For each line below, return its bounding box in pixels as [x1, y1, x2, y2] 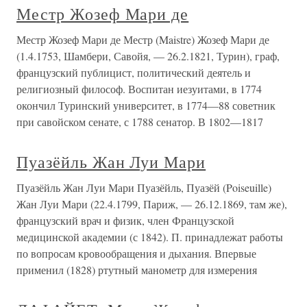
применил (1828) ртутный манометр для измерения [16, 262, 257, 277]
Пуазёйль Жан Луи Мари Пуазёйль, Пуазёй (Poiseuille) [16, 180, 271, 195]
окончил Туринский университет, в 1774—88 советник [16, 98, 275, 112]
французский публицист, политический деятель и [16, 65, 251, 79]
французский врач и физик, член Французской [16, 213, 234, 228]
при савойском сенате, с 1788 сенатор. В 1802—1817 [16, 114, 263, 129]
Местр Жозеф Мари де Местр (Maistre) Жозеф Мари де [16, 32, 269, 47]
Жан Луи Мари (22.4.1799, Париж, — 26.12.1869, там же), [16, 197, 287, 211]
